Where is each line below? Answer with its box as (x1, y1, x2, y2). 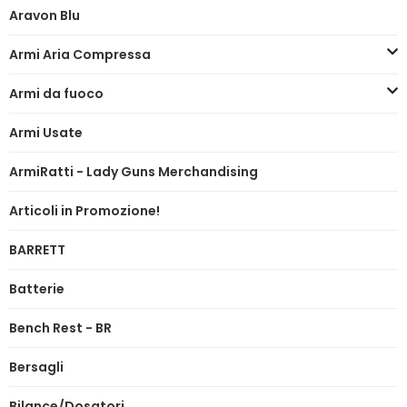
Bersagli (9, 357, 64, 376)
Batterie (9, 279, 65, 298)
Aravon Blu (9, 5, 80, 25)
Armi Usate (9, 123, 83, 142)
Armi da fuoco (9, 84, 104, 103)
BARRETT (9, 240, 65, 259)
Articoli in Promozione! (9, 201, 160, 220)
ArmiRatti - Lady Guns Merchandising (9, 162, 258, 181)
